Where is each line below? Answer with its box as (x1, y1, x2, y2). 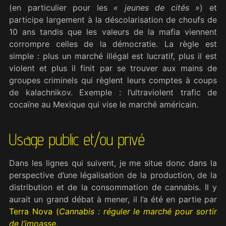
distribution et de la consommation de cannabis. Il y (9, 182, 217, 193)
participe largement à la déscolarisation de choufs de (9, 14, 217, 25)
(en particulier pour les (9, 2, 114, 13)
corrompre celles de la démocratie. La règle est (9, 38, 217, 49)
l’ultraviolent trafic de (128, 87, 217, 97)
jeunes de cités (118, 2, 196, 13)
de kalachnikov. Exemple (9, 87, 112, 97)
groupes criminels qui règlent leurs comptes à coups (9, 75, 217, 85)
